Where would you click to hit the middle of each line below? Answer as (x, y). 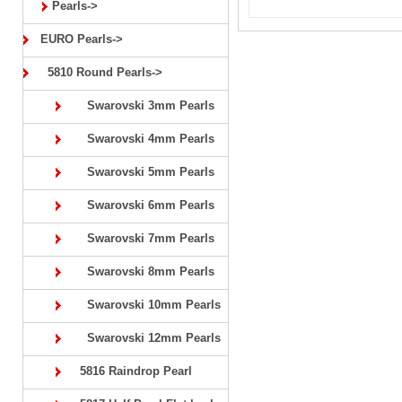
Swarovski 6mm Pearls (140, 205)
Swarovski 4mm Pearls (140, 139)
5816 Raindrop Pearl (129, 371)
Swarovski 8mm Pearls (140, 271)
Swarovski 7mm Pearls (140, 238)
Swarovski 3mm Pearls (140, 105)
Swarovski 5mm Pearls (140, 172)
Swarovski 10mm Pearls (143, 305)
